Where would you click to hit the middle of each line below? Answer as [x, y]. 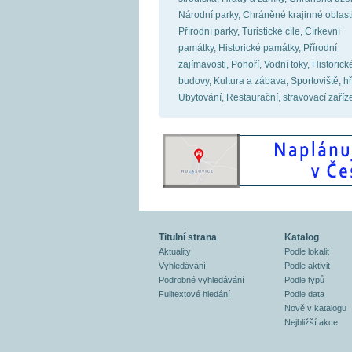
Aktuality [175, 251]
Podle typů [304, 280]
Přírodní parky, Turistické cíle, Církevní [259, 31]
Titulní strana [188, 237]
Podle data [304, 294]
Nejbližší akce [311, 322]
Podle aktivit [307, 266]
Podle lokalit [307, 251]
